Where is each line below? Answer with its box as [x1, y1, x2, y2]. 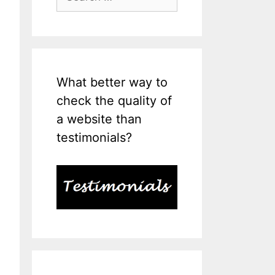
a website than [56, 112, 142, 127]
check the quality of [56, 93, 172, 109]
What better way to [56, 75, 168, 90]
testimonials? [56, 130, 133, 145]
